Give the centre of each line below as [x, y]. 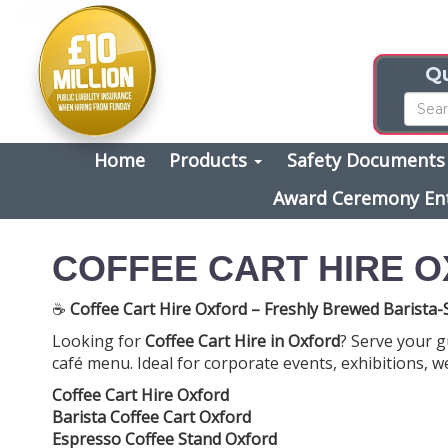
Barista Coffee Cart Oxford [151, 416]
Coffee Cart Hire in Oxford [242, 340]
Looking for [98, 340]
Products [211, 159]
